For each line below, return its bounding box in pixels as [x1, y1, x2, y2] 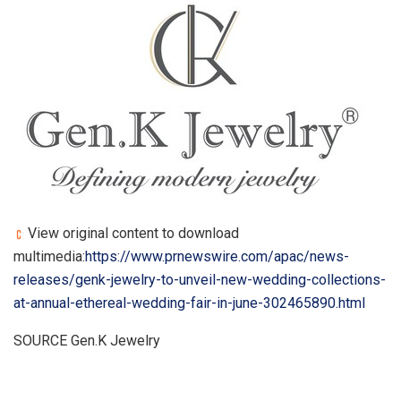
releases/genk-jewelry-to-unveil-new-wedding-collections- [13, 271, 386, 289]
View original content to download [24, 225, 239, 243]
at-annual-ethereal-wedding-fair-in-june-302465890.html [13, 294, 365, 312]
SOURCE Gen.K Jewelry [13, 332, 160, 350]
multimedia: [13, 248, 85, 266]
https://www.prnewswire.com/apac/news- [85, 248, 349, 266]
